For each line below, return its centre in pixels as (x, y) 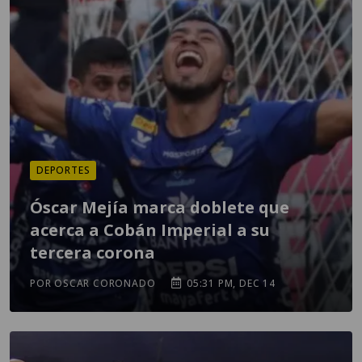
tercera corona (93, 253)
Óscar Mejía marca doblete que (160, 207)
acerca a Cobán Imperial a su (150, 230)
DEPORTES (63, 170)
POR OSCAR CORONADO (93, 283)
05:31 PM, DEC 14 (229, 283)
